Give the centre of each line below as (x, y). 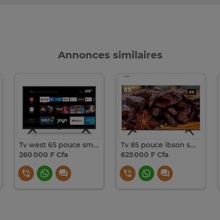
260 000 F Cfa (44, 154)
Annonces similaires (110, 55)
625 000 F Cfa (145, 154)
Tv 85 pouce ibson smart (192, 145)
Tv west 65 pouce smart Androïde (96, 145)
